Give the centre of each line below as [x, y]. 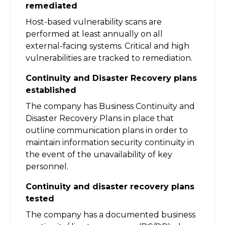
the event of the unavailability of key [99, 154]
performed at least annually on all [94, 34]
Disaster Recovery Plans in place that [100, 118]
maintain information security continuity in [110, 142]
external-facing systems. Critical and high [107, 46]
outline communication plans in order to [107, 130]
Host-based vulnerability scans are [94, 22]
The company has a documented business [110, 214]
